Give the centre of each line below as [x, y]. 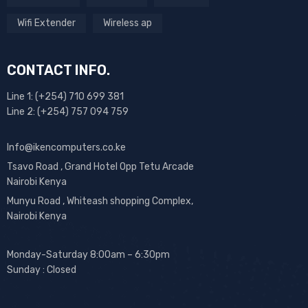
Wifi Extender [46, 23]
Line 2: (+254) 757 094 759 [68, 111]
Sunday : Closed [42, 269]
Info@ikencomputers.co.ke [66, 147]
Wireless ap [128, 23]
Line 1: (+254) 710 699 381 [65, 96]
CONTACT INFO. [58, 70]
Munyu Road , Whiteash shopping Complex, [100, 201]
